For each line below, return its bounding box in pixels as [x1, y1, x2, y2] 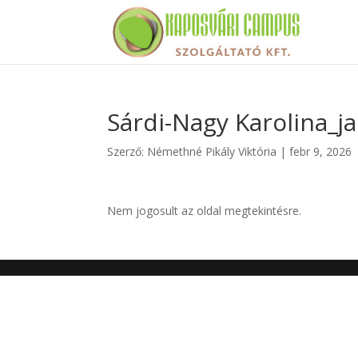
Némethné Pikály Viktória [147, 144, 277, 159]
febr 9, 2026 [289, 144, 352, 159]
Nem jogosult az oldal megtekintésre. [107, 203, 302, 218]
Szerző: [107, 144, 148, 159]
